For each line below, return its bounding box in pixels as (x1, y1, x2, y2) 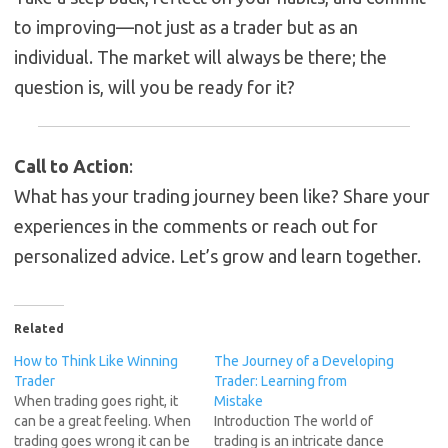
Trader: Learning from (214, 373, 347, 390)
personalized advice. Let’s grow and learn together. (14, 246, 421, 267)
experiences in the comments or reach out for (14, 216, 378, 237)
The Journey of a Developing (214, 353, 394, 370)
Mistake (214, 393, 263, 410)
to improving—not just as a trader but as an (14, 17, 358, 38)
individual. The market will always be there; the (14, 47, 387, 68)
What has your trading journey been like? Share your (14, 186, 430, 207)
